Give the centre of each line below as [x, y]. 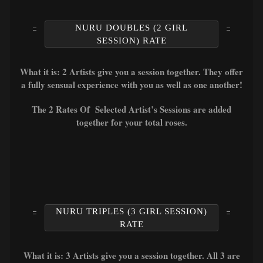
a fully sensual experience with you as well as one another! [131, 84]
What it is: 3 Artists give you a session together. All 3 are [131, 255]
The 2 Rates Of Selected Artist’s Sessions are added [131, 109]
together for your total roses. [131, 122]
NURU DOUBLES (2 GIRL [131, 27]
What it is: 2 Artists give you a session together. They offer [131, 71]
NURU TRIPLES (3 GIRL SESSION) [131, 211]
